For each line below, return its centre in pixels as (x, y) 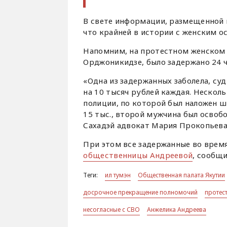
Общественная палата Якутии (182, 175)
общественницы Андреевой (138, 155)
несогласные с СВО (112, 210)
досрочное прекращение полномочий (141, 193)
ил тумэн (118, 175)
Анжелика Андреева (177, 210)
